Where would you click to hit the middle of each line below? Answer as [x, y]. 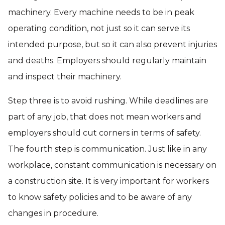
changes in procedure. [53, 213]
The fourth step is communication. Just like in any [107, 149]
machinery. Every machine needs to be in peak [101, 12]
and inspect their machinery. [65, 77]
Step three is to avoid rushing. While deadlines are [108, 101]
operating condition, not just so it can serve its [99, 28]
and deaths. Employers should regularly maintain [107, 61]
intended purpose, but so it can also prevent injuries [113, 44]
